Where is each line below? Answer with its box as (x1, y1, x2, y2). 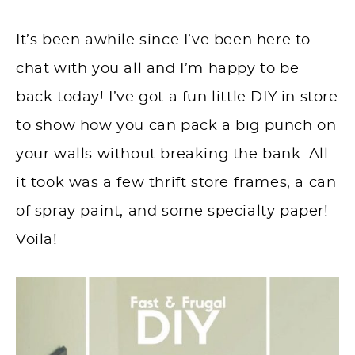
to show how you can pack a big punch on (16, 119, 337, 134)
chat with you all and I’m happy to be (16, 62, 300, 77)
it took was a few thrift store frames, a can (16, 176, 337, 191)
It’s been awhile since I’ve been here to (16, 33, 311, 48)
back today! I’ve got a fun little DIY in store (16, 90, 338, 105)
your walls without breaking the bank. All (16, 147, 329, 162)
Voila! (16, 233, 58, 248)
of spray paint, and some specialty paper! (16, 204, 329, 219)
